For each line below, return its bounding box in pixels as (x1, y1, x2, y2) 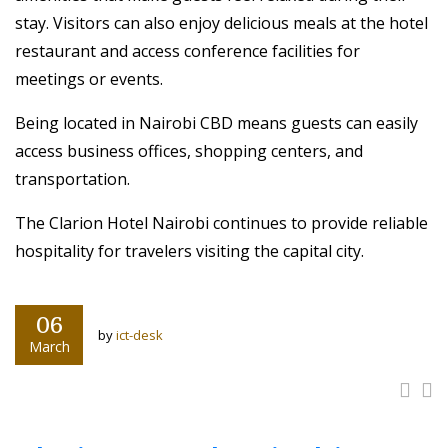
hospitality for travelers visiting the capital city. (15, 240, 364, 262)
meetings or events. (15, 68, 163, 90)
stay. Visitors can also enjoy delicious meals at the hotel (15, 12, 428, 34)
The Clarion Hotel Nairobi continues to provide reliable (15, 212, 428, 234)
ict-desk (116, 326, 163, 344)
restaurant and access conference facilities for (15, 40, 360, 62)
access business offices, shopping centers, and (15, 140, 363, 162)
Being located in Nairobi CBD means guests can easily (15, 112, 418, 134)
